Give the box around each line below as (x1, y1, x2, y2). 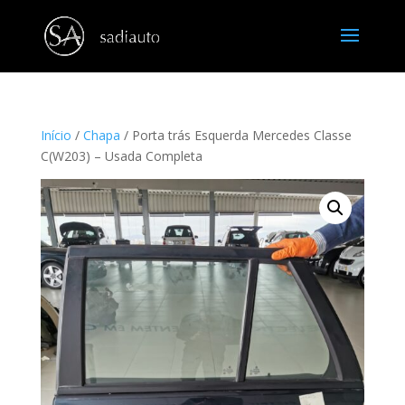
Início (40, 127, 71, 144)
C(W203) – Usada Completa (40, 147, 202, 165)
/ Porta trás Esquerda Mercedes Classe (119, 127, 352, 144)
